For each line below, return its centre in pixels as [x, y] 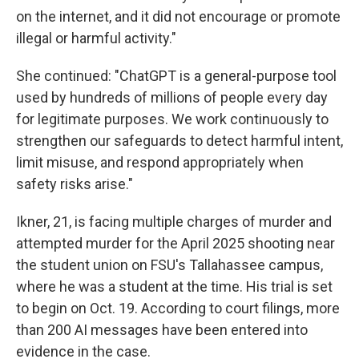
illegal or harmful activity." [96, 38]
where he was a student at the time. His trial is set [174, 286]
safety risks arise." [75, 184]
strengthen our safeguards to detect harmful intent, [179, 141]
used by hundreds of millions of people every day [172, 97]
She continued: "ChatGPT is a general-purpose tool [176, 76]
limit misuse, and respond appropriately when [160, 162]
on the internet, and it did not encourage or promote [178, 16]
